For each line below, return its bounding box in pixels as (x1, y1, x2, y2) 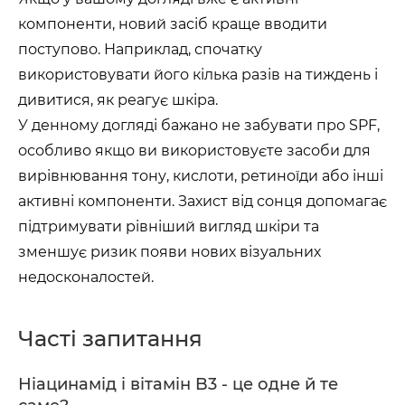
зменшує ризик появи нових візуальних (18, 243, 321, 260)
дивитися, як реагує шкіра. (18, 91, 218, 108)
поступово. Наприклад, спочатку (18, 41, 262, 58)
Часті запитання (18, 325, 202, 352)
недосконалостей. (18, 268, 154, 286)
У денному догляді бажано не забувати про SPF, (18, 117, 380, 134)
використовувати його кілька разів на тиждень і (18, 66, 378, 83)
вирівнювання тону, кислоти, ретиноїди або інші (18, 167, 383, 184)
